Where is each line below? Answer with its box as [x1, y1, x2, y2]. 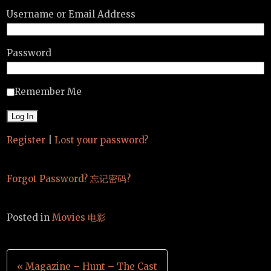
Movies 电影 [52, 212, 106, 224]
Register [7, 134, 46, 146]
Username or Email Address [7, 8, 136, 21]
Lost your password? [54, 134, 149, 146]
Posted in [7, 212, 53, 224]
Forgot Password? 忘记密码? [7, 173, 131, 185]
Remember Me [15, 86, 82, 98]
